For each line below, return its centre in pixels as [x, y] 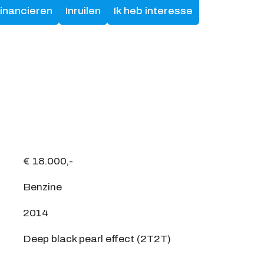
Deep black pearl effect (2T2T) [97, 239]
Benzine [42, 187]
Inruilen [83, 11]
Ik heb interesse [154, 11]
